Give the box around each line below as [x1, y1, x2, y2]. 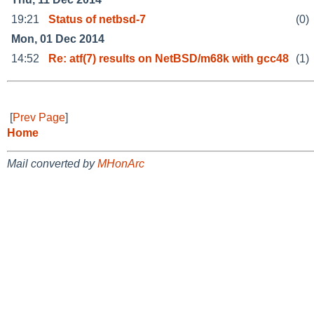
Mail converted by [7, 157, 97, 170]
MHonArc [97, 157, 144, 170]
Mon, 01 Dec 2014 [11, 32, 104, 45]
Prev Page [13, 111, 65, 123]
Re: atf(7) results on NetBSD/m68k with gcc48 [48, 52, 289, 64]
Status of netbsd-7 [48, 13, 146, 25]
